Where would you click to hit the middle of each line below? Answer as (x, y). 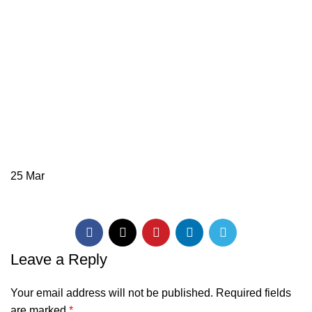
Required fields (253, 293)
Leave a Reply (59, 259)
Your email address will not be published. (112, 293)
